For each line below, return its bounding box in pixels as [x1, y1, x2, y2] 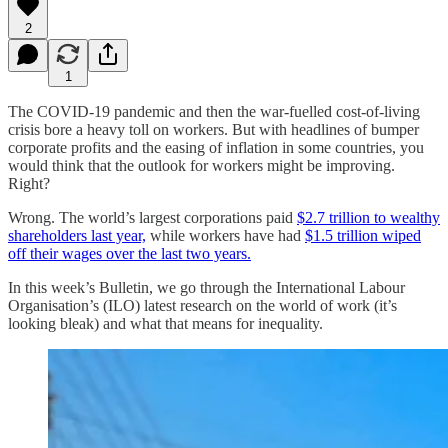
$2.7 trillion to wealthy [297, 208, 440, 226]
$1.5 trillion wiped [305, 226, 421, 244]
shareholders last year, [8, 226, 146, 244]
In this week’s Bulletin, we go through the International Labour [8, 278, 405, 296]
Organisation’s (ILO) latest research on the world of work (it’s [8, 296, 397, 314]
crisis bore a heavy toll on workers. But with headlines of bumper [8, 120, 419, 138]
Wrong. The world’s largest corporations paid [8, 208, 297, 226]
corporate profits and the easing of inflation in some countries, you [8, 138, 424, 156]
